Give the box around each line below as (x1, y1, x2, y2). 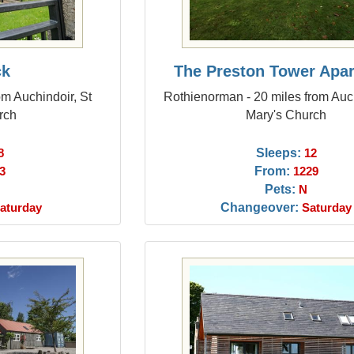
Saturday (302, 201, 352, 214)
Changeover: (220, 200, 299, 214)
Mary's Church (246, 107, 327, 122)
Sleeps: (255, 145, 301, 160)
